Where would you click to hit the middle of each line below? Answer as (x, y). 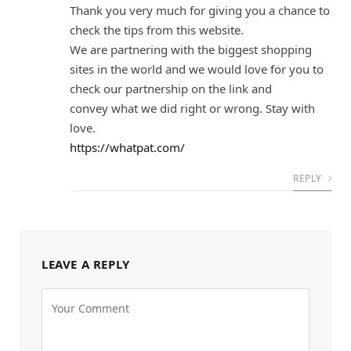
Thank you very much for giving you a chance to (200, 11)
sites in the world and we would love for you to (197, 69)
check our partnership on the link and (171, 89)
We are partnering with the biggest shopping (191, 50)
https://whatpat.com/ (127, 148)
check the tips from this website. (157, 30)
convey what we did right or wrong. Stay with (192, 109)
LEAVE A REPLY (86, 264)
